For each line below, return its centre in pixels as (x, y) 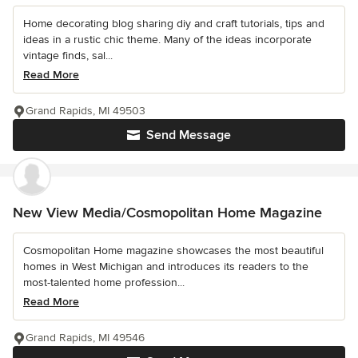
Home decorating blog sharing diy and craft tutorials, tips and (174, 24)
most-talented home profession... (104, 283)
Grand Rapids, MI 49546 (85, 338)
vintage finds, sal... (68, 56)
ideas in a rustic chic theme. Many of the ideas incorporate (167, 40)
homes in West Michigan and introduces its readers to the (166, 267)
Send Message (189, 135)
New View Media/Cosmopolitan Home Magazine (167, 213)
